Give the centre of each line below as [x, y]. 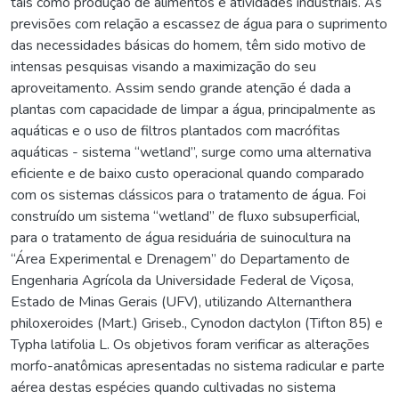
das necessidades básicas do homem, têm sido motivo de [188, 45]
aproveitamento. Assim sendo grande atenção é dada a [181, 88]
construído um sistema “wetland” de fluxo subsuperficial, [185, 216]
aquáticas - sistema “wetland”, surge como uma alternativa [191, 152]
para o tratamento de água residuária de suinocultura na [181, 237]
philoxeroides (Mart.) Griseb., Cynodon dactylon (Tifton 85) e [197, 323]
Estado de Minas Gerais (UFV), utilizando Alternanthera [181, 301]
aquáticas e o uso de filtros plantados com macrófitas [175, 130]
